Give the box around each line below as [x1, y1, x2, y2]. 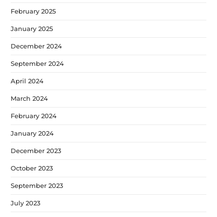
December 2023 [11, 146, 62, 155]
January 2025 [11, 24, 53, 32]
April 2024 [11, 77, 44, 85]
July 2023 [11, 199, 41, 207]
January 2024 [11, 129, 54, 137]
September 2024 [11, 59, 64, 67]
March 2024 [11, 94, 48, 102]
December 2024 [11, 42, 62, 50]
